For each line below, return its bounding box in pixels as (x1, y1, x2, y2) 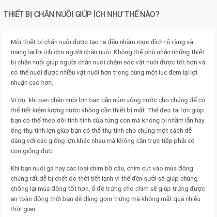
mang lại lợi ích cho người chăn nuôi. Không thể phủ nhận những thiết (11, 47, 204, 56)
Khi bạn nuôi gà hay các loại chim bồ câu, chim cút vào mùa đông (11, 164, 193, 172)
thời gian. (11, 204, 37, 213)
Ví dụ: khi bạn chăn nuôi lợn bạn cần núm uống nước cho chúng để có (11, 95, 205, 104)
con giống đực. (11, 146, 53, 155)
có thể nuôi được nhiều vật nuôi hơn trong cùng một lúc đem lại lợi (11, 68, 197, 76)
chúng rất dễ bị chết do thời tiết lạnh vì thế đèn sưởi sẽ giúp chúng (11, 174, 198, 182)
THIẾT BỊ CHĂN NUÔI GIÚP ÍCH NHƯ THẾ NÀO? (3, 9, 159, 19)
